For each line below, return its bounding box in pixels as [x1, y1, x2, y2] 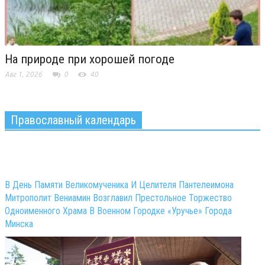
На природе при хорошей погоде [5, 52, 174, 67]
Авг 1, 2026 [5, 70, 42, 79]
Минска [5, 218, 33, 230]
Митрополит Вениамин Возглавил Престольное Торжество [5, 192, 232, 204]
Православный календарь [11, 113, 136, 128]
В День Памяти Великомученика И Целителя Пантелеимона [5, 179, 234, 191]
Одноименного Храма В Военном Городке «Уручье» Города [5, 205, 232, 217]
